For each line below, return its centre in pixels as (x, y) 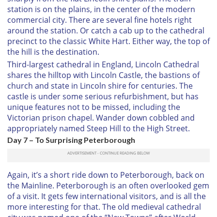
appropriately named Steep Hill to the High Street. (99, 128)
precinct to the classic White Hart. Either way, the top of (108, 41)
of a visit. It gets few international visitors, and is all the (107, 196)
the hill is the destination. (53, 52)
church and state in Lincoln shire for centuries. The (100, 85)
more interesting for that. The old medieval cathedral (104, 207)
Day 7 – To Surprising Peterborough (71, 139)
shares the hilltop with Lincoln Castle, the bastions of (103, 75)
